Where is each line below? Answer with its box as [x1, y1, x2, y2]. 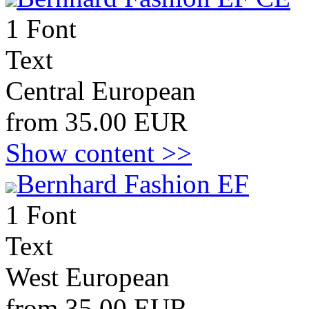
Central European [6, 76, 196, 106]
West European [6, 262, 170, 292]
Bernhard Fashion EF [17, 169, 249, 199]
